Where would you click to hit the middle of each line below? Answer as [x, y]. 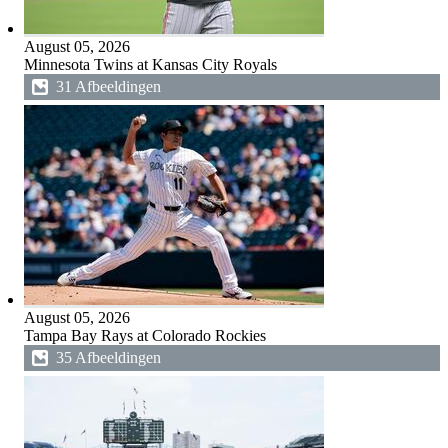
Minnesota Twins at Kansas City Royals [150, 64]
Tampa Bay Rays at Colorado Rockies [144, 335]
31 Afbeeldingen [108, 86]
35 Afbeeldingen [108, 357]
